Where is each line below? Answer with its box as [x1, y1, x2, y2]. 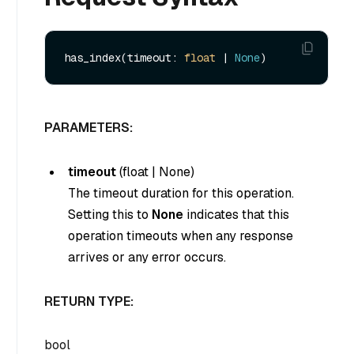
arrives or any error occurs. [68, 248, 226, 265]
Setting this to [68, 205, 152, 223]
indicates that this [183, 205, 289, 223]
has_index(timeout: [64, 51, 184, 65]
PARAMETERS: [44, 119, 133, 136]
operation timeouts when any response [68, 227, 293, 244]
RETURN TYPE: [44, 292, 134, 310]
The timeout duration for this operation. [68, 184, 294, 201]
